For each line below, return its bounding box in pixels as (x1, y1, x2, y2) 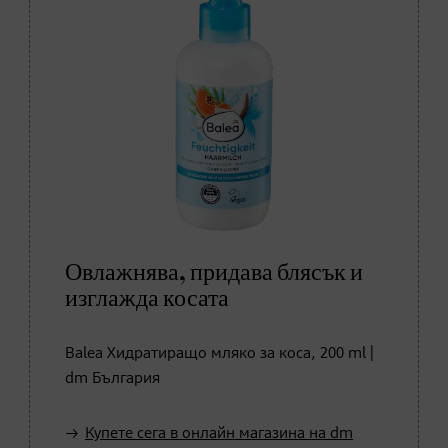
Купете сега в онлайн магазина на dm (85, 425, 353, 442)
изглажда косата (65, 286, 229, 311)
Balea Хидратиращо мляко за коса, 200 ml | (65, 345, 374, 362)
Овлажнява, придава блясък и (65, 260, 363, 285)
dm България (65, 370, 160, 387)
